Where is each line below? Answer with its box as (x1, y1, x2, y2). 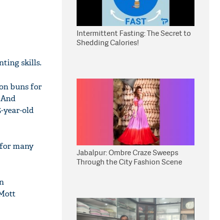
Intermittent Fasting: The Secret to (77, 28, 191, 38)
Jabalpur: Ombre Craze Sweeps (77, 147, 178, 158)
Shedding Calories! (77, 37, 139, 48)
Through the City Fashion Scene (77, 157, 182, 167)
